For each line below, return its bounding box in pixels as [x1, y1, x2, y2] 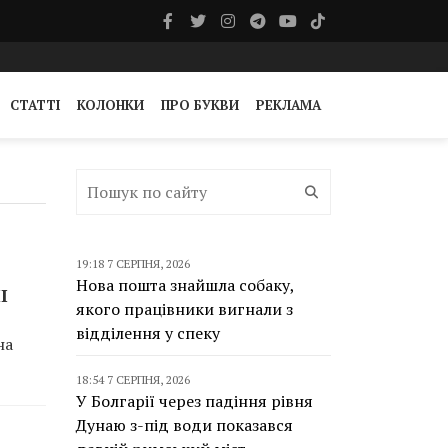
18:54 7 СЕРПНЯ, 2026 [76, 372, 190, 387]
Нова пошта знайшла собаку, [76, 274, 294, 296]
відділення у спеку [76, 322, 220, 344]
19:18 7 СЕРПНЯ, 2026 [76, 256, 190, 271]
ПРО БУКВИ [161, 96, 239, 114]
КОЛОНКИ [77, 96, 144, 114]
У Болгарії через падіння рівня [76, 390, 313, 412]
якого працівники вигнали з [76, 298, 293, 320]
